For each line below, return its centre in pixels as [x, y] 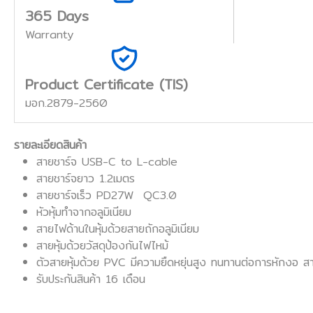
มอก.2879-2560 [66, 103]
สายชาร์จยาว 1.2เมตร [86, 179]
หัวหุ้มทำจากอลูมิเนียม [84, 212]
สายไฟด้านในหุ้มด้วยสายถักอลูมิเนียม [118, 229]
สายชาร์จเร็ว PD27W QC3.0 [107, 196]
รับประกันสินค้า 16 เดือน [93, 279]
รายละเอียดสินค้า [50, 145]
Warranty [49, 35]
